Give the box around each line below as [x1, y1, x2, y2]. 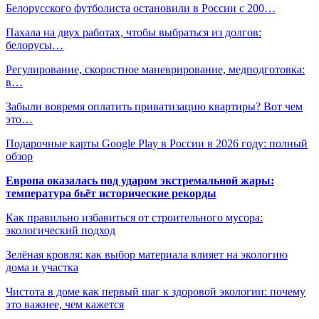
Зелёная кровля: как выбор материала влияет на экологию [6, 248, 288, 261]
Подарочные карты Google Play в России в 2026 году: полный [6, 137, 308, 150]
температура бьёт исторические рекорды [6, 187, 216, 199]
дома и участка [6, 261, 78, 273]
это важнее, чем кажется [6, 298, 124, 310]
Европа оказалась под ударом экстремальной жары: [6, 174, 274, 187]
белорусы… [6, 38, 63, 51]
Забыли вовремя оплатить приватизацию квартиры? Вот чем [6, 100, 303, 113]
